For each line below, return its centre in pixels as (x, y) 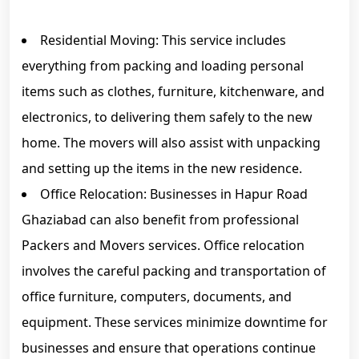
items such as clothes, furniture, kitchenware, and (173, 91)
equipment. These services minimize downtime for (175, 322)
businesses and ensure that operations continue (169, 348)
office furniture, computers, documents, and (157, 296)
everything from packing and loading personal (163, 66)
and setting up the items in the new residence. (162, 168)
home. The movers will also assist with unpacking (171, 143)
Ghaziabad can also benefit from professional (160, 220)
